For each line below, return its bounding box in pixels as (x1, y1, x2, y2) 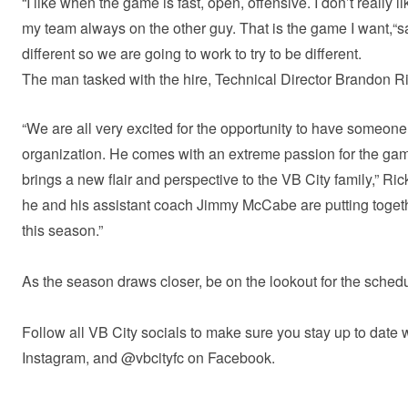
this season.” (22, 219, 103, 240)
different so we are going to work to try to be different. (22, 42, 362, 64)
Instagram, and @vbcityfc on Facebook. (22, 346, 275, 368)
